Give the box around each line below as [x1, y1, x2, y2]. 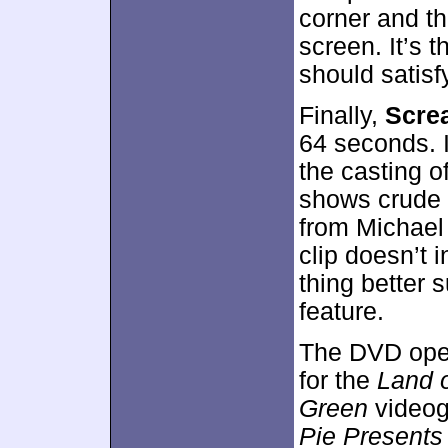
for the [299, 367, 377, 394]
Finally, [299, 102, 385, 129]
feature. [299, 298, 384, 325]
